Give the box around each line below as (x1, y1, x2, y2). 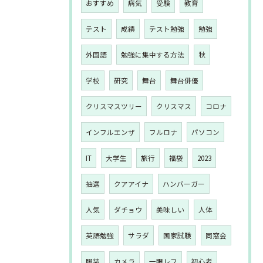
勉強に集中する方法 (121, 50, 184, 59)
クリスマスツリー (86, 102, 142, 111)
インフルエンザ (86, 127, 135, 137)
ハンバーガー (163, 179, 205, 188)
